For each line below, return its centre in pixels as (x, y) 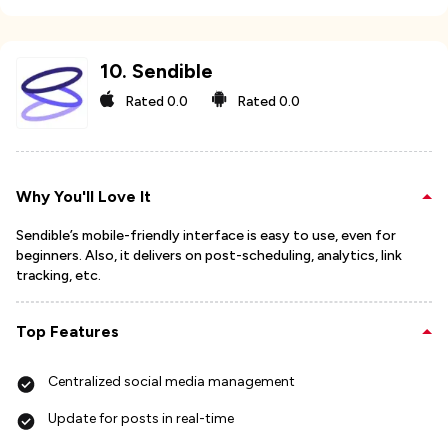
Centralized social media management (171, 381)
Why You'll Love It (83, 196)
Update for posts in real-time (141, 418)
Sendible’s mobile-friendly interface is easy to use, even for (206, 235)
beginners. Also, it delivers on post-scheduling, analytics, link (209, 255)
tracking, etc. (58, 275)
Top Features (67, 331)
